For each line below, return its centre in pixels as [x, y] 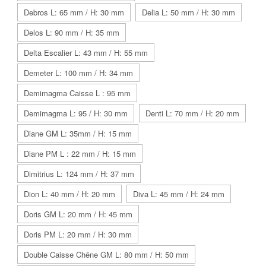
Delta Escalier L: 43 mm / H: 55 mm [86, 52]
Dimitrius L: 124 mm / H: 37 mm [79, 173]
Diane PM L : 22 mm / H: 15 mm [80, 153]
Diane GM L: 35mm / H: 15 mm [78, 133]
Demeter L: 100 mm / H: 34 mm [78, 72]
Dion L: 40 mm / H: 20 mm [69, 194]
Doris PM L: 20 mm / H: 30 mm [78, 234]
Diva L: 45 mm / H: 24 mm [179, 194]
